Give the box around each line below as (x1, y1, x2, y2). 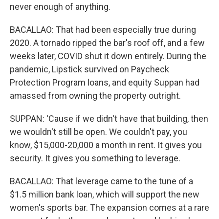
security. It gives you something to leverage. (10, 153, 180, 163)
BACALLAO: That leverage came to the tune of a (10, 175, 193, 186)
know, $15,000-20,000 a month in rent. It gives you (10, 139, 202, 150)
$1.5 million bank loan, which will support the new (10, 189, 199, 199)
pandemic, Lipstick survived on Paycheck (10, 64, 169, 74)
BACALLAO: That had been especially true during (10, 24, 196, 35)
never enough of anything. (10, 1, 110, 12)
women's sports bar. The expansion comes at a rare (10, 202, 209, 213)
